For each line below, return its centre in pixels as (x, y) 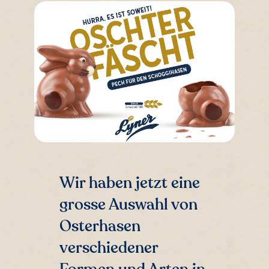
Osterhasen (100, 227)
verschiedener (108, 248)
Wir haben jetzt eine (129, 183)
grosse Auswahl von (128, 205)
